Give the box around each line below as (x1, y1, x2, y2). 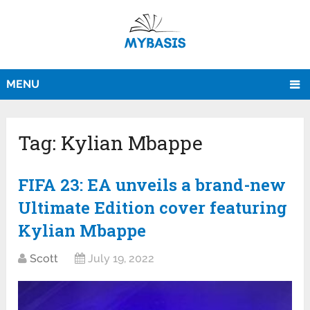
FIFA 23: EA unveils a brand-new (18, 174, 286, 197)
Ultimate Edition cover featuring (18, 197, 288, 219)
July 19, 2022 (88, 252, 155, 266)
